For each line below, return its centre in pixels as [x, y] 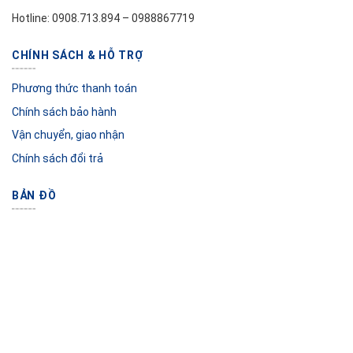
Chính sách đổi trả [58, 158]
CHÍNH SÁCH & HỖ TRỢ [78, 56]
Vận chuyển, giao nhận [68, 135]
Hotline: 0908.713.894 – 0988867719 [103, 18]
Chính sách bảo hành [64, 111]
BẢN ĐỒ [34, 195]
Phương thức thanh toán [74, 89]
